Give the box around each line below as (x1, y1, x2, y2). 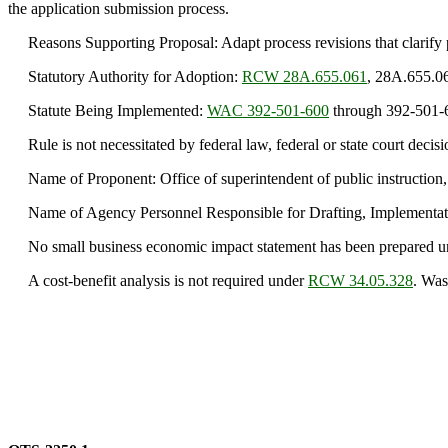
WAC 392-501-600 (207, 102, 329, 119)
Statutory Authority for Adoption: (8, 68, 242, 85)
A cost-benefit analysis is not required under (8, 272, 308, 289)
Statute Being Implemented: (8, 102, 207, 119)
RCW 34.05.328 (308, 272, 413, 289)
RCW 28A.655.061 (242, 68, 367, 85)
